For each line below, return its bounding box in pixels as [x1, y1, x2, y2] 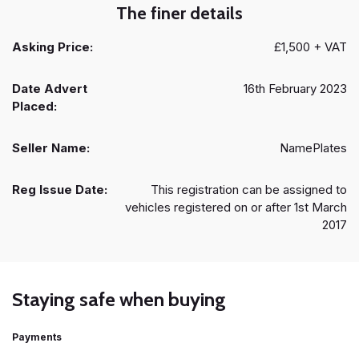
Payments [12, 331, 62, 344]
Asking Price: [12, 39, 93, 55]
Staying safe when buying [12, 288, 226, 312]
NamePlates [280, 140, 347, 156]
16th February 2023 [244, 81, 347, 97]
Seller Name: [12, 140, 90, 156]
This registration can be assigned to [151, 182, 347, 198]
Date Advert [12, 81, 87, 97]
